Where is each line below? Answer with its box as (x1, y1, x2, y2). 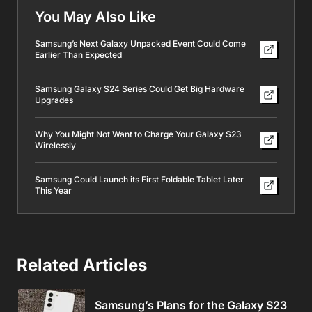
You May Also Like (35, 8, 156, 26)
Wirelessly (35, 140, 76, 151)
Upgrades (35, 95, 73, 106)
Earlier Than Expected (35, 49, 122, 61)
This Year (35, 185, 72, 196)
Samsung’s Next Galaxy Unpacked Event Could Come (35, 38, 246, 49)
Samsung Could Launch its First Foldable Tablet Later (35, 174, 244, 185)
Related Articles (17, 255, 147, 276)
